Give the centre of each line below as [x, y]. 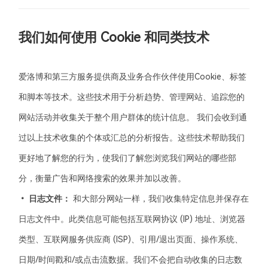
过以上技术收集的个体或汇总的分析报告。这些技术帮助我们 [132, 138]
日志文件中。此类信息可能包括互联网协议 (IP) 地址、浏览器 [132, 219]
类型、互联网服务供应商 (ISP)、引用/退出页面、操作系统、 [131, 239]
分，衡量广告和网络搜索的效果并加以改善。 [103, 178]
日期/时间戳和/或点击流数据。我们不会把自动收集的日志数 [131, 260]
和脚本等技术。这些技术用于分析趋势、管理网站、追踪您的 [132, 97]
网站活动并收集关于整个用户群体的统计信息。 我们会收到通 [133, 117]
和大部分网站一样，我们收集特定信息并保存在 [160, 199]
